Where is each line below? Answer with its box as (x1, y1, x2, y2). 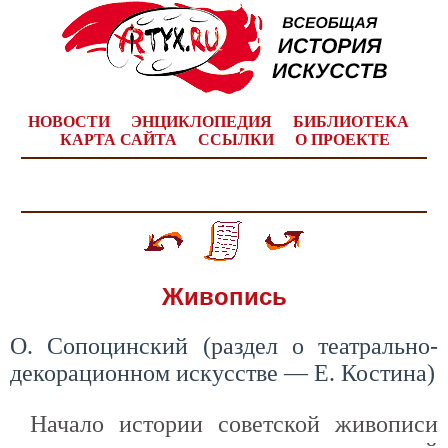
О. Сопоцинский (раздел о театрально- (10, 333, 438, 359)
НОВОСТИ (28, 113, 110, 130)
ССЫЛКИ (197, 131, 274, 148)
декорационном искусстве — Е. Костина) (10, 360, 435, 386)
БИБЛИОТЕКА (293, 113, 409, 130)
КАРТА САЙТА (59, 131, 177, 148)
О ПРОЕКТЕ (294, 131, 390, 148)
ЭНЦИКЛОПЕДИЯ (131, 113, 272, 130)
